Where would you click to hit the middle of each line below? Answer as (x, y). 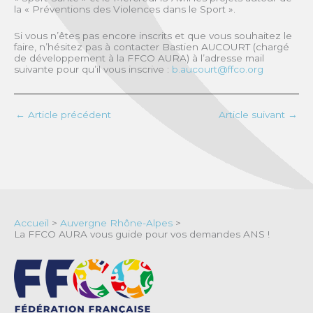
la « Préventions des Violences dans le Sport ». (126, 9)
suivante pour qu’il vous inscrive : (93, 69)
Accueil (31, 223)
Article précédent (68, 114)
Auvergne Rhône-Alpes (116, 223)
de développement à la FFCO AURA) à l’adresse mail (139, 58)
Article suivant (253, 114)
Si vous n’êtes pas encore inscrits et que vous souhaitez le (153, 35)
